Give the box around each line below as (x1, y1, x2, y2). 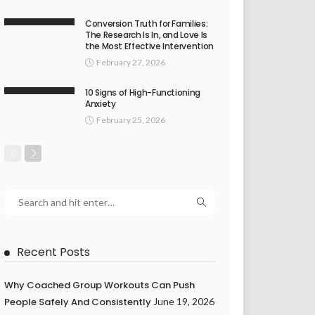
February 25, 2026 (96, 114, 165, 125)
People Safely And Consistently (4, 295, 151, 309)
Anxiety (85, 97, 116, 110)
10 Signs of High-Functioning (85, 86, 200, 98)
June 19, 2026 (153, 295, 214, 307)
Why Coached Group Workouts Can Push (4, 278, 195, 292)
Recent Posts (17, 243, 90, 260)
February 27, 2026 (96, 56, 165, 67)
